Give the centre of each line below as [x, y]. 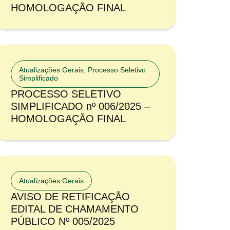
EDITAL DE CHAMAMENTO [75, 209]
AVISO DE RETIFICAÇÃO [70, 196]
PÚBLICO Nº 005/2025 [63, 221]
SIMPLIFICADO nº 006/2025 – [80, 106]
